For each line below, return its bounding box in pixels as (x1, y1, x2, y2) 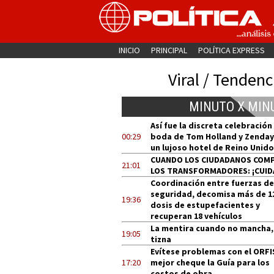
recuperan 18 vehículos (150, 210, 242, 221)
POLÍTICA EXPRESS (198, 45, 265, 56)
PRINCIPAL (150, 45, 187, 56)
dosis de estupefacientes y (150, 199, 260, 210)
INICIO (118, 45, 140, 56)
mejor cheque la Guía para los (150, 257, 270, 268)
